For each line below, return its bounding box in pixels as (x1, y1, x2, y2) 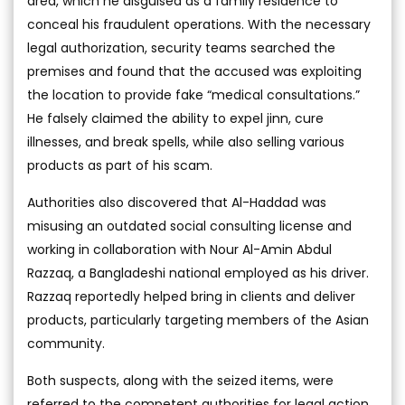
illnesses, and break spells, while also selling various (27, 133, 344, 152)
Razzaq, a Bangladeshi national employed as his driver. (27, 264, 369, 283)
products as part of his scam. (27, 156, 216, 175)
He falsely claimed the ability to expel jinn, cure (27, 109, 324, 128)
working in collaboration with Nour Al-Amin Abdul (27, 240, 332, 259)
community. (27, 334, 105, 353)
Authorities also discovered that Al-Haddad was (27, 193, 326, 212)
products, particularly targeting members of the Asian (27, 311, 369, 330)
